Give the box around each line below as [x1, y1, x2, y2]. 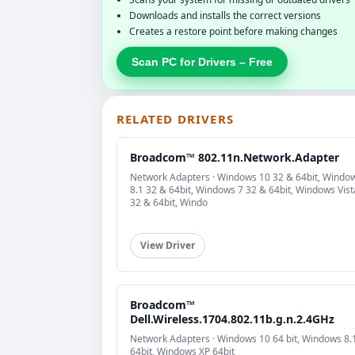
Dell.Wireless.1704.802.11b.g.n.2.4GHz [130, 311, 334, 327]
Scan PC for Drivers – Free [132, 55, 273, 69]
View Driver [140, 239, 195, 253]
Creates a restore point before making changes [129, 25, 338, 39]
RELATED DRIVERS [116, 111, 234, 128]
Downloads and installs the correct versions [129, 9, 321, 23]
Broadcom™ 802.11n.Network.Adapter [130, 150, 339, 166]
